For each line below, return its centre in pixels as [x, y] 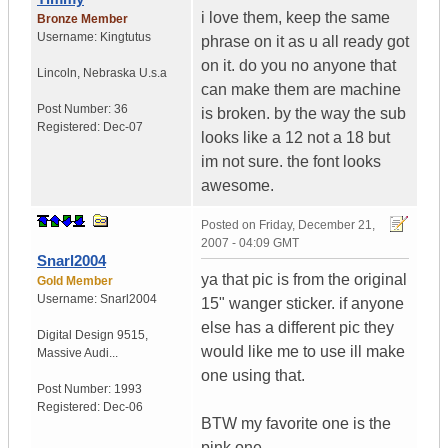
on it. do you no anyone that [298, 66]
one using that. [253, 376]
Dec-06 [123, 407]
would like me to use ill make [303, 352]
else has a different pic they [297, 328]
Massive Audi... [77, 353]
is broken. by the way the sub [303, 114]
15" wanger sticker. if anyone [302, 304]
